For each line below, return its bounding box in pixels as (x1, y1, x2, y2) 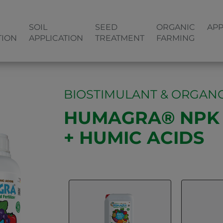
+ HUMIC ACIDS (64, 127, 204, 149)
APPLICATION (29, 33, 83, 43)
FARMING (156, 33, 195, 43)
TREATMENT (95, 33, 144, 43)
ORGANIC (156, 22, 195, 32)
